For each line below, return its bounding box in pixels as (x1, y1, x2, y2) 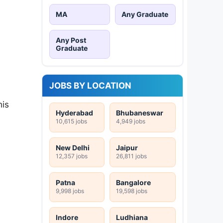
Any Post (56, 35, 86, 44)
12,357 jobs (56, 152, 88, 160)
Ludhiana (116, 213, 148, 222)
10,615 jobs (56, 117, 87, 125)
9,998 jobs (56, 187, 84, 195)
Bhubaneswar (116, 108, 163, 117)
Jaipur (116, 143, 138, 152)
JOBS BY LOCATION (49, 80, 131, 91)
